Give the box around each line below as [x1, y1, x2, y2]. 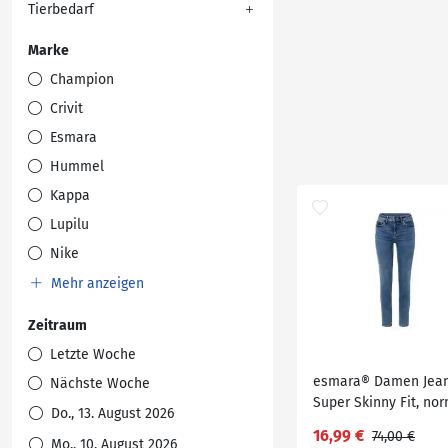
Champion [46, 71, 114, 88]
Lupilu [46, 216, 89, 233]
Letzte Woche [46, 346, 136, 363]
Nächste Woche [46, 375, 150, 392]
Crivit [46, 100, 83, 117]
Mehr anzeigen [47, 275, 144, 292]
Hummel [46, 158, 104, 175]
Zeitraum [28, 317, 87, 334]
